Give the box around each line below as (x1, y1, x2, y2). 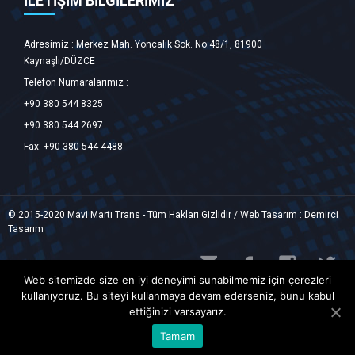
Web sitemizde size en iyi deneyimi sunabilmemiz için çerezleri (24, 273, 331, 286)
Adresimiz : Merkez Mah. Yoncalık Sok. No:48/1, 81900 (24, 39, 262, 50)
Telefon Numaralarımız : (24, 77, 128, 88)
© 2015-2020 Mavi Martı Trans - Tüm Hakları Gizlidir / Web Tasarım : (8, 209, 304, 220)
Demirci (304, 209, 338, 220)
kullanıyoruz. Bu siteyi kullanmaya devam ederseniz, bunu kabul (21, 289, 334, 302)
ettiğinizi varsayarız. (128, 305, 227, 318)
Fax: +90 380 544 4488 (24, 141, 123, 152)
